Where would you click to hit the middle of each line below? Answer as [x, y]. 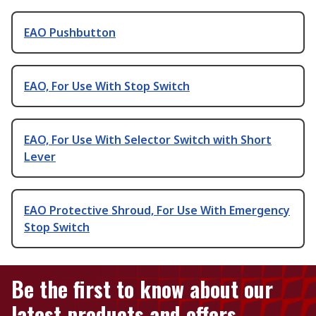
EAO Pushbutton [70, 33]
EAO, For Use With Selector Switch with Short [148, 140]
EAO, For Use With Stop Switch [107, 86]
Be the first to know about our [142, 289]
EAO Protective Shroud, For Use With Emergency [157, 211]
